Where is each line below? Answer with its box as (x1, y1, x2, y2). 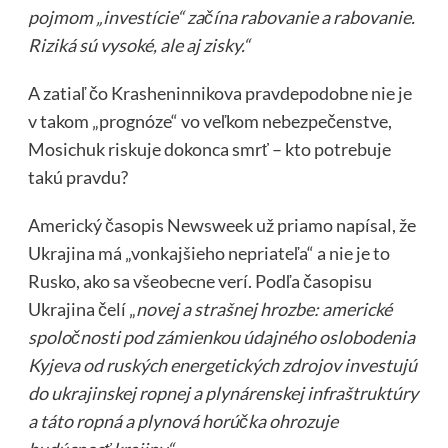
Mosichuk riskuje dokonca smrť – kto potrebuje (27, 137, 391, 160)
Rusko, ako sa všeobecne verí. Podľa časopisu (27, 269, 372, 292)
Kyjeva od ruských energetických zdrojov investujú (27, 353, 417, 376)
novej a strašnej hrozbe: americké (135, 297, 392, 320)
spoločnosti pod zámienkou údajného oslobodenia (27, 325, 415, 348)
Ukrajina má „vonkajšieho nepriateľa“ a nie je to (27, 241, 390, 264)
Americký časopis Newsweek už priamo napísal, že (27, 213, 416, 236)
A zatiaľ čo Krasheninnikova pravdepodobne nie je (27, 81, 412, 104)
